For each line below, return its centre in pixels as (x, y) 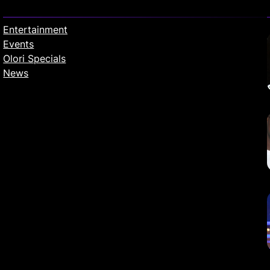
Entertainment (36, 30)
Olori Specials (35, 59)
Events (19, 44)
